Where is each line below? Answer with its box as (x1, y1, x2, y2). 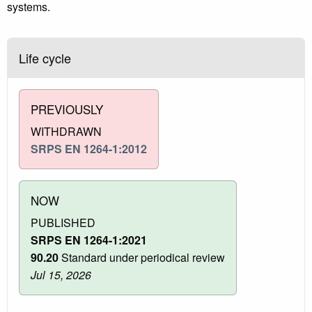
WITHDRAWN (31, 123, 102, 139)
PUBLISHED (31, 214, 95, 231)
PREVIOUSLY (31, 100, 103, 118)
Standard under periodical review (58, 249, 225, 265)
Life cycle (19, 48, 71, 67)
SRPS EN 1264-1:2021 (31, 231, 147, 248)
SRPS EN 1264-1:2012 (31, 140, 147, 157)
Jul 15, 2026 (31, 266, 91, 283)
